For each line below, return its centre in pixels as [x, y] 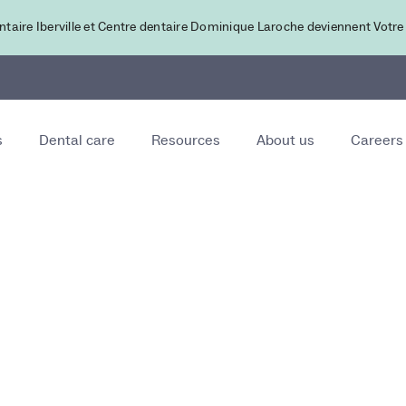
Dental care [77, 140]
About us [286, 140]
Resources [186, 140]
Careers [377, 140]
